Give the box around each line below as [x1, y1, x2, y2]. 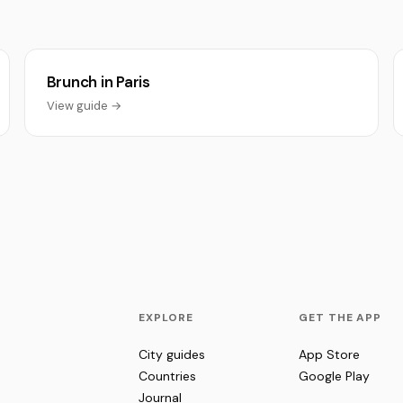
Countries [139, 368, 197, 384]
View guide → [46, 98, 121, 113]
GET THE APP [298, 310, 382, 325]
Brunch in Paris [46, 72, 150, 92]
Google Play [298, 368, 370, 384]
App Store [298, 346, 360, 363]
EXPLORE [139, 310, 194, 325]
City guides [139, 346, 206, 363]
